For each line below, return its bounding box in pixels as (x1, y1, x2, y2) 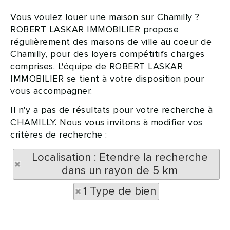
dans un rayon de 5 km (62, 164, 178, 178)
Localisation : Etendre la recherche (31, 150, 208, 164)
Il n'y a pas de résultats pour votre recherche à (10, 104, 213, 116)
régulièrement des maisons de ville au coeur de (10, 36, 212, 47)
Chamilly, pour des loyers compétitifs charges (10, 48, 205, 60)
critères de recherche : (10, 129, 107, 140)
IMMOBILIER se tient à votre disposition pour (10, 73, 204, 84)
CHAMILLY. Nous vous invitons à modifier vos (10, 117, 203, 128)
